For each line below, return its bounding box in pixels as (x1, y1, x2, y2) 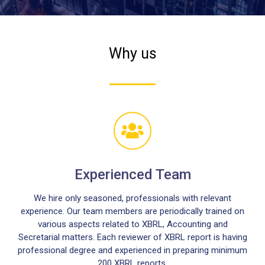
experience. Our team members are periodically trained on (21, 206, 244, 216)
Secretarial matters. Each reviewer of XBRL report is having (18, 232, 247, 243)
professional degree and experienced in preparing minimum (18, 245, 247, 256)
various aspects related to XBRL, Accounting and (37, 219, 228, 230)
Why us (108, 45, 157, 62)
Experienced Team (74, 166, 191, 183)
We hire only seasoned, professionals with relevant (34, 193, 231, 203)
